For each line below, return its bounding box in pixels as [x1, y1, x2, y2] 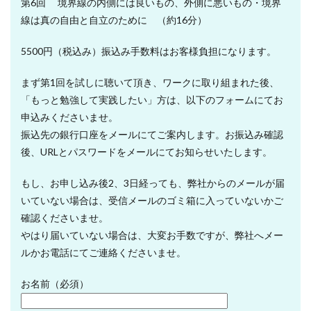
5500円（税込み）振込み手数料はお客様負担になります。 [21, 45, 276, 58]
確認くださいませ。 [21, 212, 108, 224]
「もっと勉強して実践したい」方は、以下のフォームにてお [21, 94, 283, 106]
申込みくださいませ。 [21, 111, 118, 124]
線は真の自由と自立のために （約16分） [21, 14, 207, 26]
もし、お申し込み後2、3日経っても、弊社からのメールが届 [21, 177, 285, 190]
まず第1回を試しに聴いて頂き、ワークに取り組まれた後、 [21, 76, 279, 89]
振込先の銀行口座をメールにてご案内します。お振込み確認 [21, 128, 283, 141]
